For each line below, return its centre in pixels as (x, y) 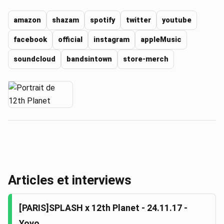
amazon (27, 20)
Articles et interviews (70, 180)
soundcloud (34, 59)
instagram (111, 39)
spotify (102, 20)
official (70, 39)
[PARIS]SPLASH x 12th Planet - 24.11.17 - (103, 208)
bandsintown (89, 59)
